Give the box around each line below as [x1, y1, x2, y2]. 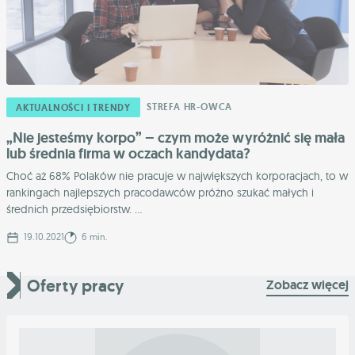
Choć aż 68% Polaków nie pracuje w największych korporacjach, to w [6, 169, 348, 184]
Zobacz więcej [266, 277, 349, 294]
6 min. [79, 231, 108, 243]
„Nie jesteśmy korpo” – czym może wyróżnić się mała [6, 128, 345, 148]
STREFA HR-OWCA [147, 101, 233, 114]
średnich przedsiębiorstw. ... [6, 202, 142, 217]
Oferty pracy [27, 273, 124, 297]
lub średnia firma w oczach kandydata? [6, 144, 250, 164]
